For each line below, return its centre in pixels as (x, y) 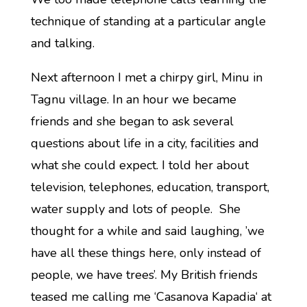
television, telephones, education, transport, (150, 187)
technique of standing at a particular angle (148, 21)
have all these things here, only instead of (146, 253)
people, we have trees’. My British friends (144, 275)
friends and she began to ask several (132, 121)
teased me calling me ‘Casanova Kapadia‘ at (151, 297)
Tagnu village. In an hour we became (133, 99)
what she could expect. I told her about (139, 165)
